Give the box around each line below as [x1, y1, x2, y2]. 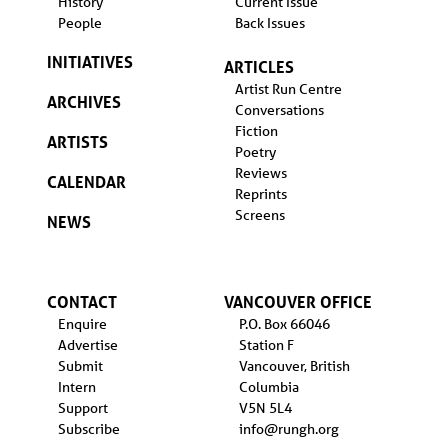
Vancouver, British [238, 356, 350, 375]
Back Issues [234, 13, 305, 32]
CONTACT [46, 290, 117, 312]
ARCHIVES [46, 90, 121, 112]
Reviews [234, 163, 287, 182]
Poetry [234, 142, 276, 161]
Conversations [234, 100, 324, 119]
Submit [57, 356, 103, 375]
